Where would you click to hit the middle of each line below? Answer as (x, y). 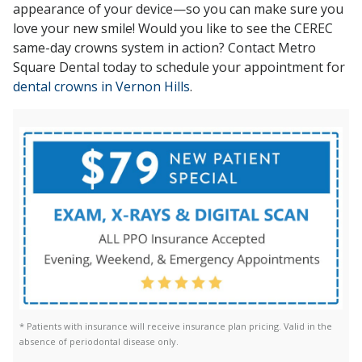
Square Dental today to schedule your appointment (170, 67)
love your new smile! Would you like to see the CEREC (173, 28)
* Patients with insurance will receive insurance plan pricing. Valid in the (176, 326)
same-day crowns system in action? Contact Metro (164, 47)
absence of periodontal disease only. (99, 341)
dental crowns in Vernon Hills (101, 86)
